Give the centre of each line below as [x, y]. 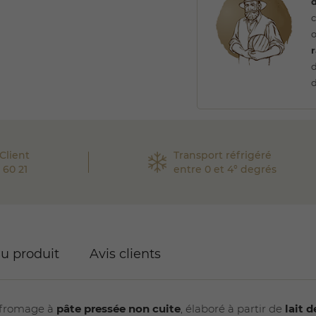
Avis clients [126, 254]
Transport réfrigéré [223, 155]
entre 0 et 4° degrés [225, 169]
